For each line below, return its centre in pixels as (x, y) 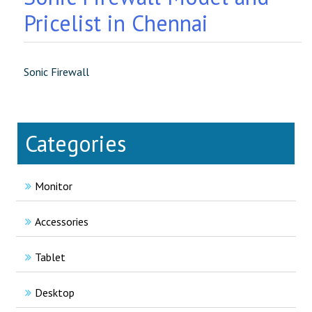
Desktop (55, 292)
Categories (76, 143)
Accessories (62, 221)
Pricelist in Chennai (116, 23)
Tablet (50, 257)
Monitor (54, 186)
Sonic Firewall (56, 72)
